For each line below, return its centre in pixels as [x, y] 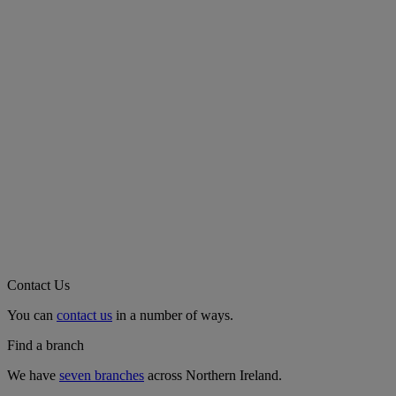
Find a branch [46, 345]
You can [32, 315]
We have [33, 375]
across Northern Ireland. [213, 375]
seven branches [102, 375]
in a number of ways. [173, 315]
